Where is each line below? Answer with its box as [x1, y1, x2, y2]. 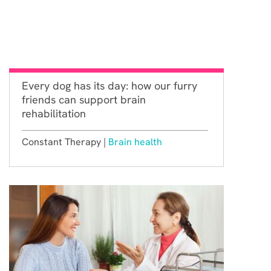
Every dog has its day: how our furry [22, 78, 197, 93]
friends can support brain [22, 92, 146, 106]
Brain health [108, 135, 162, 148]
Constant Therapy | [22, 135, 108, 148]
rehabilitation [22, 106, 89, 120]
